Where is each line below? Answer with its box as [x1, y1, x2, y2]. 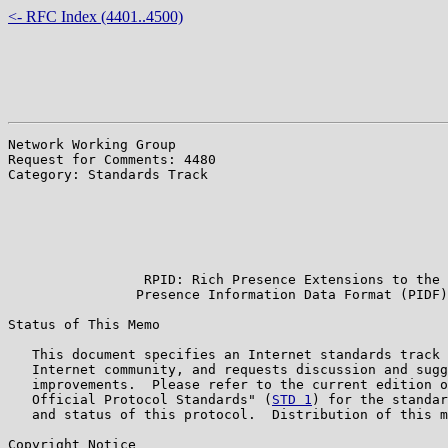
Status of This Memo [8, 316, 160, 332]
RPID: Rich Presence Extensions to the [8, 271, 440, 287]
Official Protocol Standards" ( [8, 391, 272, 407]
